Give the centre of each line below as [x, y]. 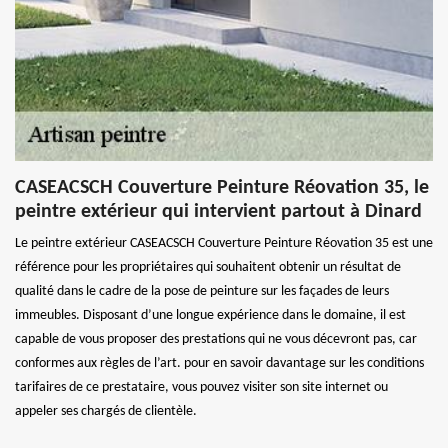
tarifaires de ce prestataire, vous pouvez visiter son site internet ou [201, 387]
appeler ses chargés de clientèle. [106, 411]
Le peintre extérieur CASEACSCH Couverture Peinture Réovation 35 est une [224, 243]
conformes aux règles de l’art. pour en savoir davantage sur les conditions [219, 363]
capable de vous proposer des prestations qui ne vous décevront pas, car [216, 339]
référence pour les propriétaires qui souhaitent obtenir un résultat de [208, 267]
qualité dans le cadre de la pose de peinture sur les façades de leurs [202, 291]
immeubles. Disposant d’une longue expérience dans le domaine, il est [210, 315]
